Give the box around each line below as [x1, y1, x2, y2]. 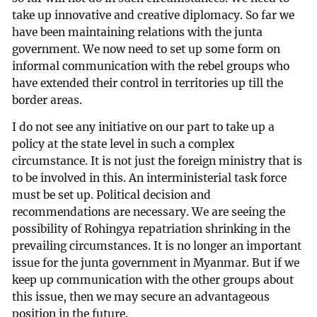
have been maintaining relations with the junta [12, 25, 263, 40]
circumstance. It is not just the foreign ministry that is [12, 154, 303, 168]
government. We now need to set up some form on [12, 42, 281, 57]
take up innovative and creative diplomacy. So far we [12, 8, 295, 23]
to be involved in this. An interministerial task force [12, 171, 287, 185]
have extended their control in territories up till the [12, 76, 284, 91]
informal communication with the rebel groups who [12, 59, 290, 74]
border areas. [12, 93, 83, 108]
